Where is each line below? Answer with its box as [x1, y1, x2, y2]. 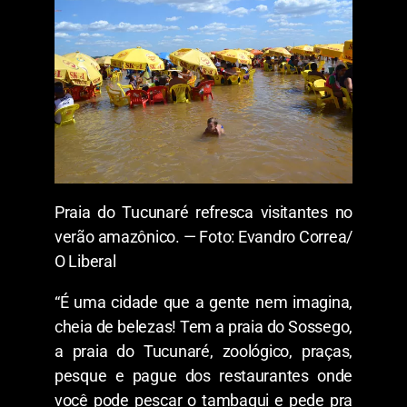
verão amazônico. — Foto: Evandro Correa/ [55, 226, 352, 246]
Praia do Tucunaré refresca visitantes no [55, 202, 352, 222]
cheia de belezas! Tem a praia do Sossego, [55, 316, 352, 336]
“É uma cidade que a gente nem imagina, [55, 292, 352, 312]
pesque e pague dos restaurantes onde [55, 365, 352, 385]
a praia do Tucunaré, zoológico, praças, [55, 341, 352, 361]
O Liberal [55, 251, 116, 271]
